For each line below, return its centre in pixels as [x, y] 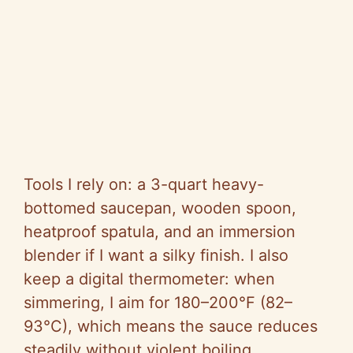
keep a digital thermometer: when [149, 279]
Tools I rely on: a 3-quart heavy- [144, 185]
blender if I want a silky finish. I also [156, 256]
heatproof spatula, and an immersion [160, 232]
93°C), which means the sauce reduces [171, 327]
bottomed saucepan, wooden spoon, [160, 208]
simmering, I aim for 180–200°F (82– [158, 303]
